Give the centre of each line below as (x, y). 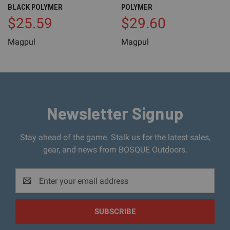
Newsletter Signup (115, 113)
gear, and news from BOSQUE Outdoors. (115, 150)
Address (30, 187)
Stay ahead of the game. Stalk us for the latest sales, (115, 138)
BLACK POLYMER (35, 7)
